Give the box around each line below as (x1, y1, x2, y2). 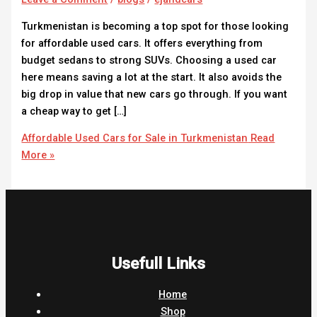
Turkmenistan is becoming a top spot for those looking (21, 19, 289, 33)
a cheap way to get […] (21, 104, 127, 117)
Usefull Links (112, 253, 205, 273)
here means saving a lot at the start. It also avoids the (21, 70, 282, 83)
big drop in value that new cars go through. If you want (21, 87, 288, 100)
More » (21, 149, 55, 162)
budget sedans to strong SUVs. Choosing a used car (21, 53, 277, 67)
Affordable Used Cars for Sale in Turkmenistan (21, 132, 248, 145)
